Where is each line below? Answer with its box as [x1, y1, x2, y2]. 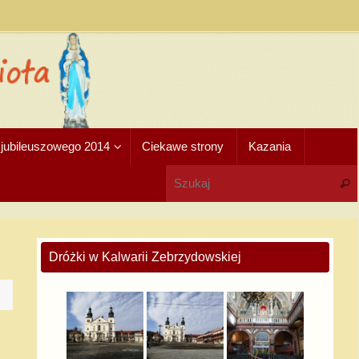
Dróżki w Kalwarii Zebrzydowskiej [49, 250, 241, 264]
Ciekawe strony [142, 139, 224, 153]
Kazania [248, 139, 291, 153]
